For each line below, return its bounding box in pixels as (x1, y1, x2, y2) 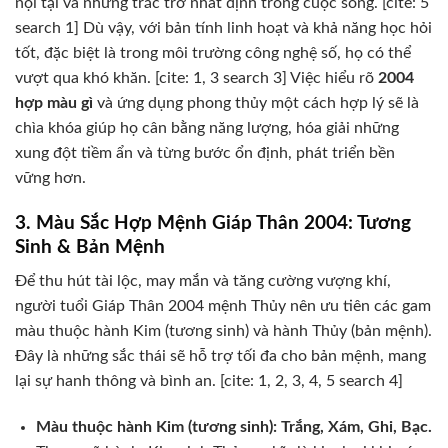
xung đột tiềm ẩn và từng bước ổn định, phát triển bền (15, 145, 395, 162)
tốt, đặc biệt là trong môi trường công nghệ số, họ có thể (15, 45, 411, 62)
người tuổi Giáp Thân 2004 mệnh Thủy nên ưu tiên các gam (15, 298, 431, 315)
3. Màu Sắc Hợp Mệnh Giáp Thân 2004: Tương (15, 213, 411, 233)
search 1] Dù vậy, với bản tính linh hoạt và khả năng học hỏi (15, 20, 432, 37)
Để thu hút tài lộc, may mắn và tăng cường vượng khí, (15, 273, 391, 290)
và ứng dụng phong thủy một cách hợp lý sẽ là (93, 95, 419, 112)
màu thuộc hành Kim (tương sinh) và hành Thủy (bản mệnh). (15, 323, 432, 340)
